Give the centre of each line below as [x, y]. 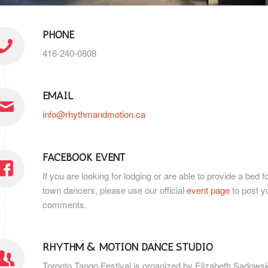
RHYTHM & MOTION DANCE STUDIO [128, 247]
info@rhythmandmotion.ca [94, 114]
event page [208, 190]
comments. [65, 204]
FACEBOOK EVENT [84, 157]
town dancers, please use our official [115, 190]
